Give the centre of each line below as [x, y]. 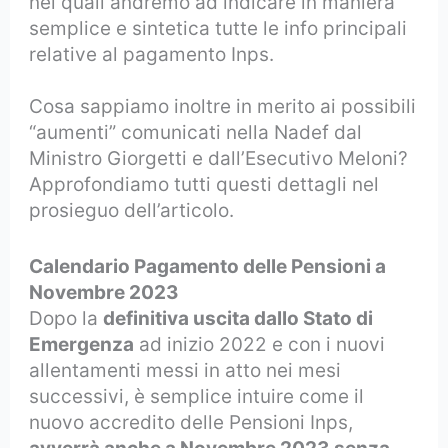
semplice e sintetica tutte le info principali [218, 28]
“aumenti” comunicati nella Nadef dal [196, 132]
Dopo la [66, 318]
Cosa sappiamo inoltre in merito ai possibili [223, 106]
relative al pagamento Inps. [152, 54]
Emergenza [82, 344]
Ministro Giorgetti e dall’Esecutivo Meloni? [219, 158]
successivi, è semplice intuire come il [197, 396]
